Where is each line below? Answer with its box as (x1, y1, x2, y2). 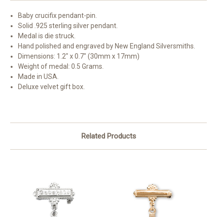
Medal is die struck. (18, 32, 76, 40)
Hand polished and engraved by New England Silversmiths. (18, 42, 196, 50)
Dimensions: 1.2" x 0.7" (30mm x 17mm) (18, 52, 140, 61)
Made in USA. (18, 73, 59, 81)
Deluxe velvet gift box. (18, 83, 85, 91)
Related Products (81, 132, 136, 141)
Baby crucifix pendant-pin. (18, 12, 97, 20)
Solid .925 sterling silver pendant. (18, 22, 118, 30)
